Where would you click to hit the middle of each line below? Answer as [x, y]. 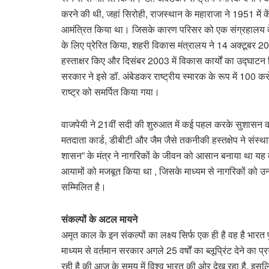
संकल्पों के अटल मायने [99, 219]
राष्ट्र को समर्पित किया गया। [110, 91]
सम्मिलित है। [84, 186]
